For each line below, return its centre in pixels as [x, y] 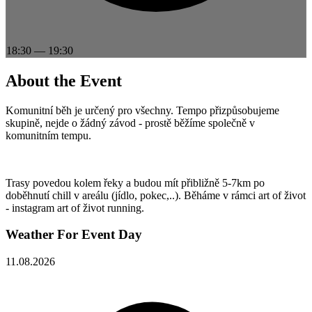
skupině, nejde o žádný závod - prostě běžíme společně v [130, 123]
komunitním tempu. [48, 135]
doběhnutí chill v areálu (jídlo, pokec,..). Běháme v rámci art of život [156, 195]
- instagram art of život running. [75, 208]
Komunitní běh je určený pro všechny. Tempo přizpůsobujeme [142, 110]
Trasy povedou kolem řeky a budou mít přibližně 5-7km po [135, 182]
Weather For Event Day [74, 235]
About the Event [64, 80]
